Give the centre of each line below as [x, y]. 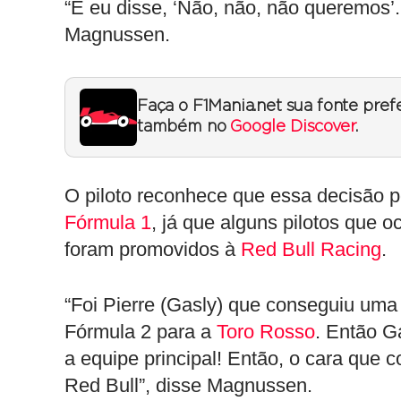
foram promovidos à [153, 249]
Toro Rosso [266, 332]
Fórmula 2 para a [141, 332]
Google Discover [293, 127]
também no [184, 127]
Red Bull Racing [311, 249]
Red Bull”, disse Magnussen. [188, 385]
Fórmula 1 [108, 222]
